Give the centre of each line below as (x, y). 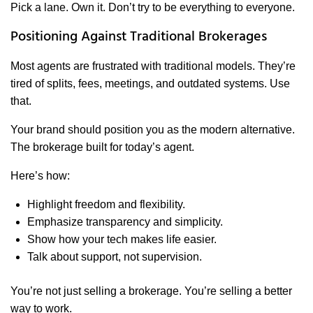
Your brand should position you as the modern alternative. (153, 130)
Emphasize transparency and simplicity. (125, 222)
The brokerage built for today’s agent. (102, 147)
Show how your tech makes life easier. (122, 240)
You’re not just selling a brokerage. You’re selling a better (151, 291)
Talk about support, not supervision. (115, 257)
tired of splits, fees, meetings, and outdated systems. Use (150, 84)
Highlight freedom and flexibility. (106, 205)
